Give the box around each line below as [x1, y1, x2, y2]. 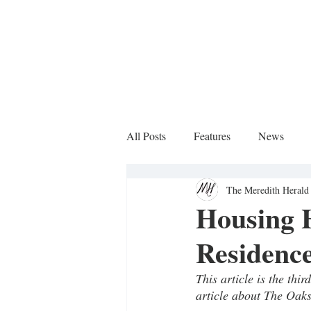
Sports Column [154, 184, 220, 199]
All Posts [126, 128, 166, 143]
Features [194, 128, 230, 143]
